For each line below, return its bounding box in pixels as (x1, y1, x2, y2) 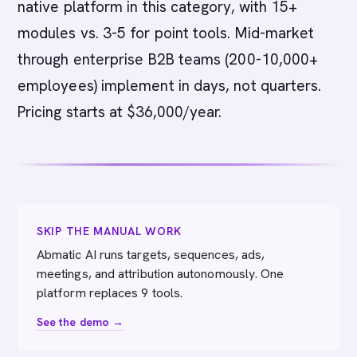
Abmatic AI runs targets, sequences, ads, (37, 246, 265, 263)
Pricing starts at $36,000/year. (18, 102, 222, 122)
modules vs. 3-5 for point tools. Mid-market (18, 23, 315, 43)
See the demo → (37, 315, 124, 329)
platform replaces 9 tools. (37, 284, 183, 301)
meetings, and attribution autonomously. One (37, 265, 284, 282)
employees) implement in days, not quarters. (18, 76, 322, 96)
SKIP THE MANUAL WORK (37, 224, 182, 238)
